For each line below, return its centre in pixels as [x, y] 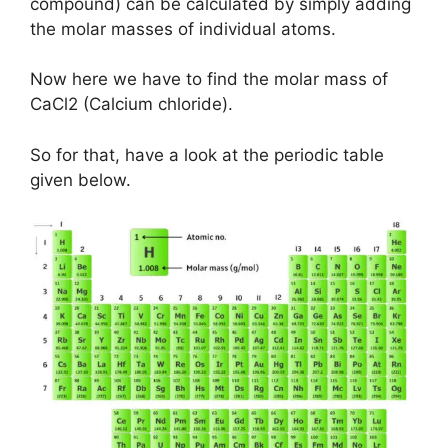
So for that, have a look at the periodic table [207, 154]
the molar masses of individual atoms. [183, 28]
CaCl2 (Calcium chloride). [131, 104]
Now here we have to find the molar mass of [209, 79]
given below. [80, 179]
